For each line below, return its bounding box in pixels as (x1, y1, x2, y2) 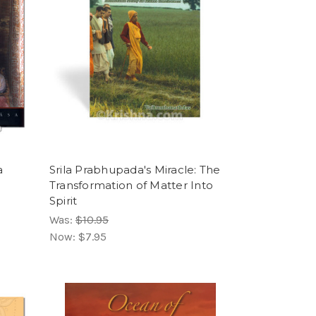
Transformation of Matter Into (49, 178, 214, 193)
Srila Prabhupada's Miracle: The (49, 163, 221, 177)
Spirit (49, 194, 78, 208)
